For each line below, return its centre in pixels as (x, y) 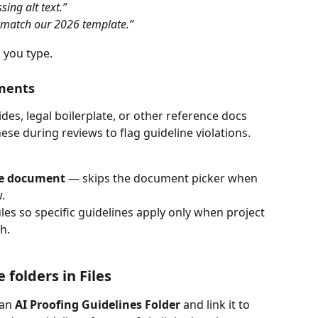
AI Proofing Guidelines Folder (98, 304)
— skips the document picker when (163, 179)
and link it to (216, 304)
